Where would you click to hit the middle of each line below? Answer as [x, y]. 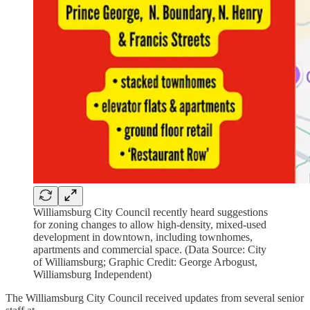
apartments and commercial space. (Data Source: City [150, 249]
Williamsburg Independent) [92, 274]
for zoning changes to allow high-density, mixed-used [150, 224]
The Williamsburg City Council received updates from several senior [155, 298]
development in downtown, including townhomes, [143, 237]
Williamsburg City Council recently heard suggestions [151, 212]
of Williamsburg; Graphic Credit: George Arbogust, [145, 262]
